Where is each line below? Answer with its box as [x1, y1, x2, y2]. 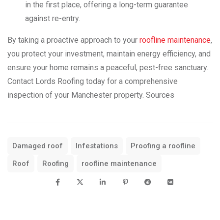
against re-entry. [25, 13, 80, 23]
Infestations [76, 141, 118, 150]
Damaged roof [12, 141, 63, 150]
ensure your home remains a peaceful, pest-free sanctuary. [7, 62, 208, 72]
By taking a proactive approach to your [7, 35, 139, 45]
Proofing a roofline [131, 141, 195, 150]
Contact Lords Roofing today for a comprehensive [7, 76, 178, 86]
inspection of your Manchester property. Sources [7, 90, 174, 100]
